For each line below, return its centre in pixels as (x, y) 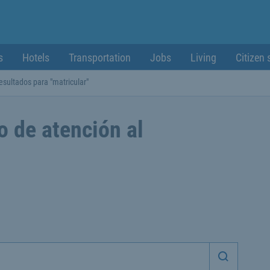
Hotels (36, 58)
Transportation (100, 58)
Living (203, 58)
